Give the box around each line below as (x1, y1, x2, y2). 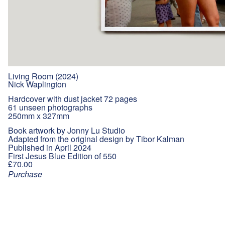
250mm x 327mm (8, 109, 69, 122)
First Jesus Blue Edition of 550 (8, 150, 117, 162)
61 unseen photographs (8, 101, 92, 113)
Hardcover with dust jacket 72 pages (8, 92, 137, 104)
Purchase (8, 168, 42, 180)
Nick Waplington (8, 78, 66, 90)
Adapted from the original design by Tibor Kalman (8, 133, 184, 145)
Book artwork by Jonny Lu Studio (8, 124, 125, 136)
